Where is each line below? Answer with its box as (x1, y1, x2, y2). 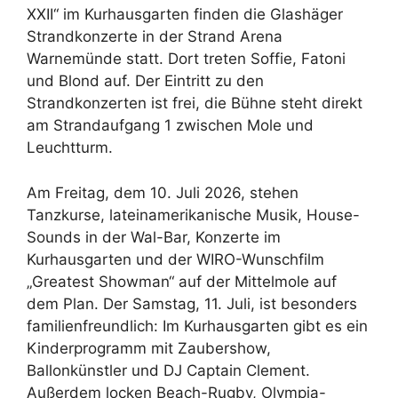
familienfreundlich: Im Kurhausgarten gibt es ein (27, 316, 368, 335)
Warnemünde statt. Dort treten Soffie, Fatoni (27, 50, 346, 68)
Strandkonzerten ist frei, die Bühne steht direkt (27, 94, 362, 113)
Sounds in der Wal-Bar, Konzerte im (27, 227, 281, 246)
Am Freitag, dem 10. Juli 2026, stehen (27, 183, 298, 202)
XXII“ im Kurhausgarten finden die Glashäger (27, 5, 343, 24)
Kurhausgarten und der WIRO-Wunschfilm (27, 250, 324, 268)
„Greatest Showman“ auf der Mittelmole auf (27, 272, 337, 291)
